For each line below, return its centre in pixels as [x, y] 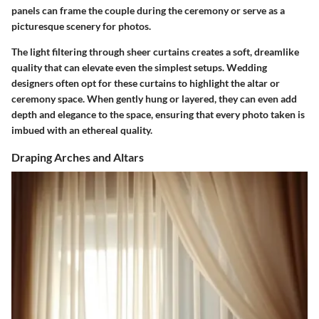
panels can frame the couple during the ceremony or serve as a [148, 10]
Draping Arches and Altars [78, 157]
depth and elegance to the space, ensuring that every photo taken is [158, 114]
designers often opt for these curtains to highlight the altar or [146, 83]
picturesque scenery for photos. [81, 26]
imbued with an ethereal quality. [82, 130]
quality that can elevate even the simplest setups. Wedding [139, 67]
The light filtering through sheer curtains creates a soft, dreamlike [155, 51]
